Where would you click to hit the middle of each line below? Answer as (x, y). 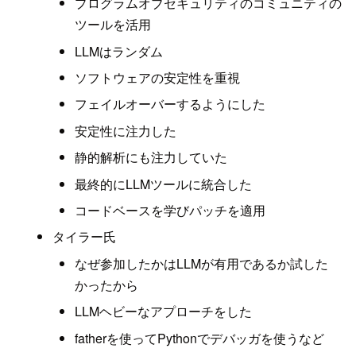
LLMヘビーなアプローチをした (164, 311)
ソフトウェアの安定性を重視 (158, 78)
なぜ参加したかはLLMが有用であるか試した (202, 263)
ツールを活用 (113, 25)
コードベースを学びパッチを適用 (170, 210)
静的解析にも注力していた (151, 157)
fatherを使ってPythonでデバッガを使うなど (200, 338)
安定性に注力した (126, 130)
